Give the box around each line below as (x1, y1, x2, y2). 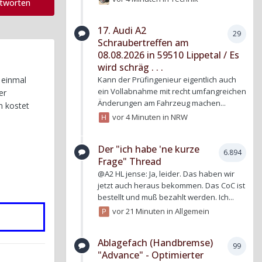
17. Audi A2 (98, 24, 146, 37)
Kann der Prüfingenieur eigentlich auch (98, 74, 236, 85)
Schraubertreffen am (98, 36, 189, 50)
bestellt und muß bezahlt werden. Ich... (98, 191, 234, 202)
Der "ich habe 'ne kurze (98, 142, 199, 156)
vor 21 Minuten (112, 205, 167, 216)
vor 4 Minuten (112, 111, 163, 122)
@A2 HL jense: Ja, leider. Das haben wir (98, 168, 235, 179)
